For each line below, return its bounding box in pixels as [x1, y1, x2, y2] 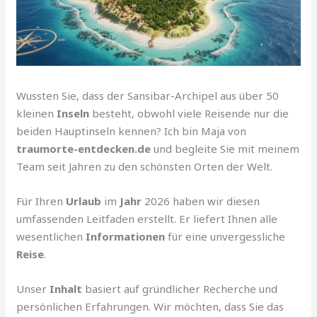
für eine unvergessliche [165, 229, 286, 244]
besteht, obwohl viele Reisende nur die [89, 106, 289, 121]
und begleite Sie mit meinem [151, 142, 300, 156]
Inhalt [50, 282, 83, 296]
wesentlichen [16, 229, 86, 244]
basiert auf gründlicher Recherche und [82, 282, 278, 296]
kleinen [16, 106, 57, 121]
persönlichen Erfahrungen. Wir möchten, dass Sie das [16, 299, 284, 314]
